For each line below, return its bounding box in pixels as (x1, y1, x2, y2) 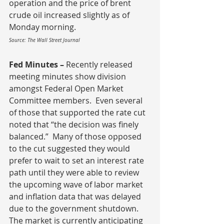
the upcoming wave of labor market (9, 179, 145, 190)
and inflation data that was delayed (9, 191, 143, 202)
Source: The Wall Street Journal (9, 37, 80, 43)
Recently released (66, 59, 134, 70)
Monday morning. (9, 21, 76, 32)
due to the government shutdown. (9, 203, 142, 214)
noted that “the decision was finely (9, 119, 140, 130)
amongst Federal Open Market (9, 83, 125, 94)
